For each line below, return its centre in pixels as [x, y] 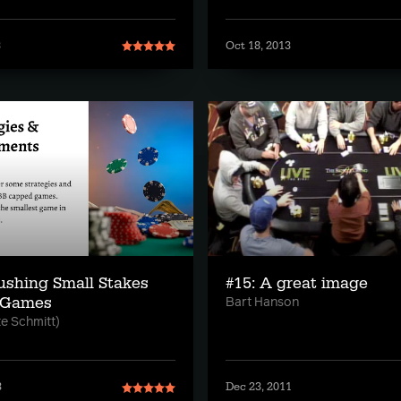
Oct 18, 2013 [258, 45]
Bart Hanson [262, 303]
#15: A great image [297, 283]
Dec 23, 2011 [259, 387]
